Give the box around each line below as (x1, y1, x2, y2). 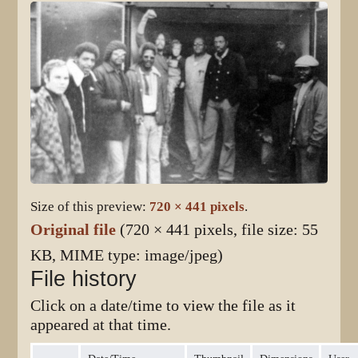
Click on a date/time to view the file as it (30, 296, 296, 315)
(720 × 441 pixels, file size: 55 (120, 220, 319, 239)
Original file (30, 220, 117, 239)
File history (30, 266, 137, 291)
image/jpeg (145, 245, 218, 265)
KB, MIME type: (30, 245, 145, 265)
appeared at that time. (30, 315, 172, 334)
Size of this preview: (30, 198, 150, 214)
